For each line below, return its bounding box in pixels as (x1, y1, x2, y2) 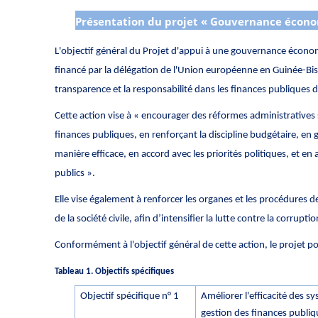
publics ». (55, 168, 95, 179)
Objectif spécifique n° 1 (80, 290, 180, 302)
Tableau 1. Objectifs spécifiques (55, 266, 174, 276)
